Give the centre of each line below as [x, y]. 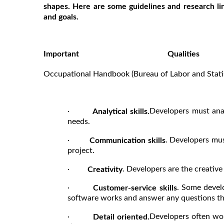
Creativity [105, 169]
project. [81, 150]
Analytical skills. [121, 111]
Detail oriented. [121, 217]
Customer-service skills [135, 188]
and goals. [61, 17]
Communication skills [127, 140]
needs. [79, 121]
